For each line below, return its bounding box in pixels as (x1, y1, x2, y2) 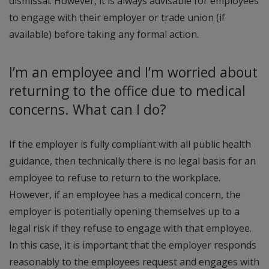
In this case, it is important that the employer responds (9, 238, 256, 252)
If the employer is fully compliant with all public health (9, 138, 251, 151)
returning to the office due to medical (9, 82, 246, 101)
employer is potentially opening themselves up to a (9, 205, 240, 219)
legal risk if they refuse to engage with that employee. (9, 222, 252, 235)
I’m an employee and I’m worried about (9, 63, 258, 82)
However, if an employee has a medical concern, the (9, 188, 241, 202)
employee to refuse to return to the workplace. (9, 171, 220, 185)
